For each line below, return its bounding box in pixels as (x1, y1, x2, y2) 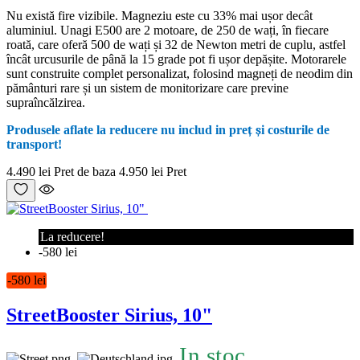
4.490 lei (6, 165, 51, 179)
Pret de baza (54, 165, 116, 179)
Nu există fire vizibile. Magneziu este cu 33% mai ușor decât (6, 9, 313, 23)
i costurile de (261, 123, 329, 137)
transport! (6, 137, 62, 152)
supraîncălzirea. (6, 96, 85, 110)
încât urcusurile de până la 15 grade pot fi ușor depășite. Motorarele (6, 52, 346, 67)
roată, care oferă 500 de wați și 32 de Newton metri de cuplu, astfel (6, 38, 346, 52)
